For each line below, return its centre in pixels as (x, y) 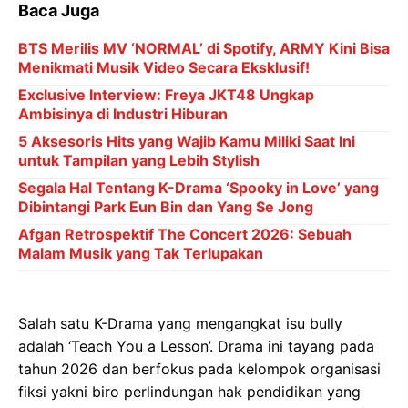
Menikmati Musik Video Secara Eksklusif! (164, 67)
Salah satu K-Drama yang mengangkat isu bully (180, 323)
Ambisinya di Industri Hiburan (123, 114)
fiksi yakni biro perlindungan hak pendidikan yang (189, 392)
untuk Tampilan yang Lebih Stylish (139, 160)
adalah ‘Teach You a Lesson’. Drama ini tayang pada (196, 346)
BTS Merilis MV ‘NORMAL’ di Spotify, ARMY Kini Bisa (204, 48)
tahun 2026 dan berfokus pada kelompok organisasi (199, 369)
